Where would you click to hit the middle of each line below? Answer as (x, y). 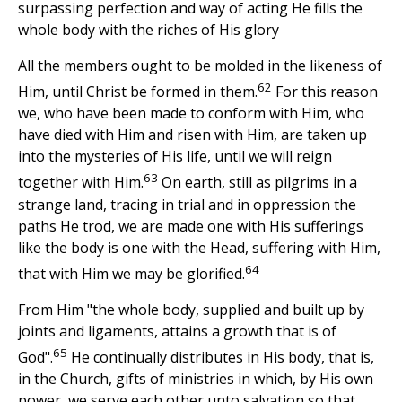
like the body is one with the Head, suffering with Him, (199, 247)
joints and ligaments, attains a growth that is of (177, 332)
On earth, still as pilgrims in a (258, 183)
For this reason (325, 92)
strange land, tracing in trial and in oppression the (187, 204)
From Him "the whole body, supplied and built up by (191, 310)
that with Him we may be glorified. (131, 274)
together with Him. (81, 183)
